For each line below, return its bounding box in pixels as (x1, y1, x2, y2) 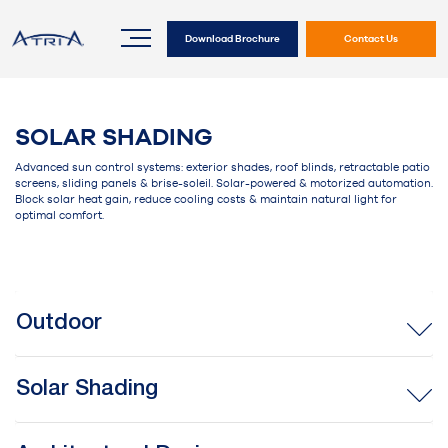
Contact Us (343, 33, 398, 44)
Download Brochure (185, 33, 281, 44)
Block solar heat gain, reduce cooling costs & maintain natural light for (15, 193, 397, 205)
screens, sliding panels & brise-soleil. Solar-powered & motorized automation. (15, 177, 433, 189)
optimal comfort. (15, 209, 104, 221)
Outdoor (16, 313, 102, 333)
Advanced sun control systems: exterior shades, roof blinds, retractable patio (15, 161, 430, 173)
